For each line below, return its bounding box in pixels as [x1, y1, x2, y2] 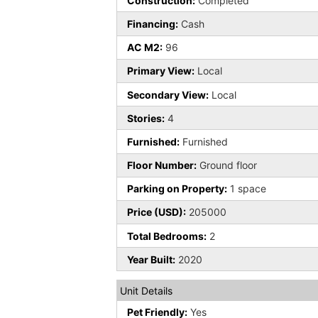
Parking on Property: [127, 182, 228, 195]
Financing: [127, 17, 179, 30]
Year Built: [127, 253, 176, 265]
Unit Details [120, 284, 173, 297]
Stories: [127, 111, 165, 124]
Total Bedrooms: [127, 229, 207, 242]
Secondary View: [127, 88, 209, 101]
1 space [227, 182, 267, 195]
